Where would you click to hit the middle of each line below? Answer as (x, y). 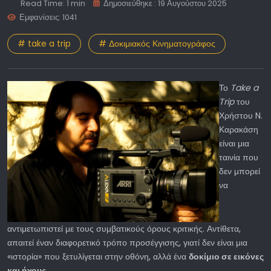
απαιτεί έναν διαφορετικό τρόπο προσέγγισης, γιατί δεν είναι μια (127, 243)
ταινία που (239, 157)
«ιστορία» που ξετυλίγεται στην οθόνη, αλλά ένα (98, 257)
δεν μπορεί (240, 171)
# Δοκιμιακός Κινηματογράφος (157, 44)
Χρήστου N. (241, 115)
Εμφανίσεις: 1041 (48, 18)
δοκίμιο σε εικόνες (226, 257)
